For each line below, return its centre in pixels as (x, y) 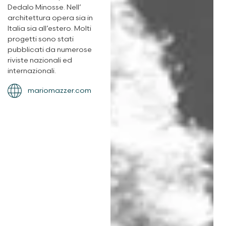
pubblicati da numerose (50, 50)
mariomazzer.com (60, 91)
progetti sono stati (41, 39)
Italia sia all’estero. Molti (49, 29)
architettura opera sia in (50, 18)
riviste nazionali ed (40, 61)
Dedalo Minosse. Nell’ (44, 8)
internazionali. (32, 71)
